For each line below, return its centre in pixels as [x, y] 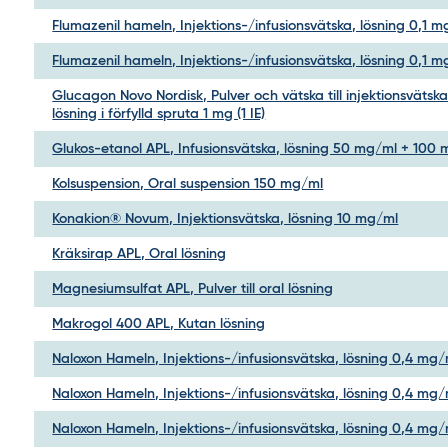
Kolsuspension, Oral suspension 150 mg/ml [188, 184]
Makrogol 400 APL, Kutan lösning [159, 324]
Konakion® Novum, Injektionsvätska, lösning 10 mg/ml [225, 219]
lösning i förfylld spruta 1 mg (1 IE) [159, 114]
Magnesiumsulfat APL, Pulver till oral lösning [193, 289]
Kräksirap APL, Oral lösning [139, 254]
